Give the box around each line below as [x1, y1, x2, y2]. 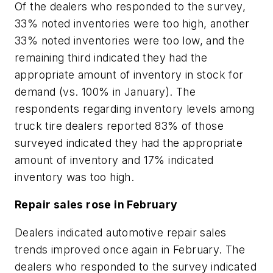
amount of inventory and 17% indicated [15, 153, 214, 166]
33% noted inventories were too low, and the [15, 34, 245, 47]
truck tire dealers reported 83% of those [15, 119, 224, 132]
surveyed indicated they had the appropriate [15, 136, 243, 149]
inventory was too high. [15, 170, 135, 183]
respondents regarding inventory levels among [15, 102, 255, 115]
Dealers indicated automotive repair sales [15, 225, 227, 239]
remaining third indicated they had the [15, 51, 208, 64]
